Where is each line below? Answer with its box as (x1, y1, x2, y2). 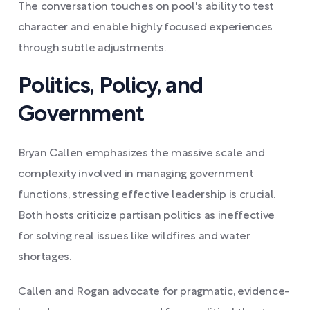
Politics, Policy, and (18, 77, 203, 97)
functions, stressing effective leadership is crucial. (18, 190, 276, 200)
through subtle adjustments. (18, 44, 166, 53)
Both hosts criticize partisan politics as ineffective (18, 211, 275, 221)
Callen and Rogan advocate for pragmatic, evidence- (18, 287, 289, 297)
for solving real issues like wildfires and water (18, 232, 250, 241)
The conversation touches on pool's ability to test (18, 2, 274, 12)
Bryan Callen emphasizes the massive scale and (18, 149, 265, 158)
